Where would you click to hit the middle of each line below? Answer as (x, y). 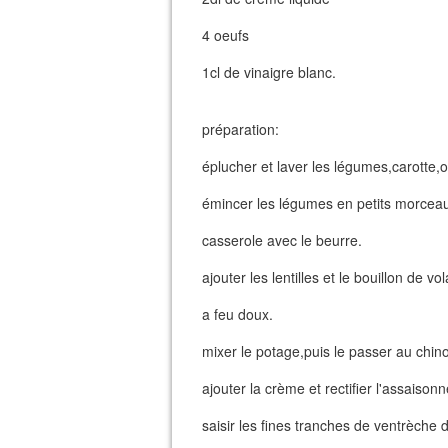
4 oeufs (225, 35)
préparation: (240, 129)
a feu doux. (237, 314)
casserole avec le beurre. (282, 240)
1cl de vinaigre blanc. (269, 72)
